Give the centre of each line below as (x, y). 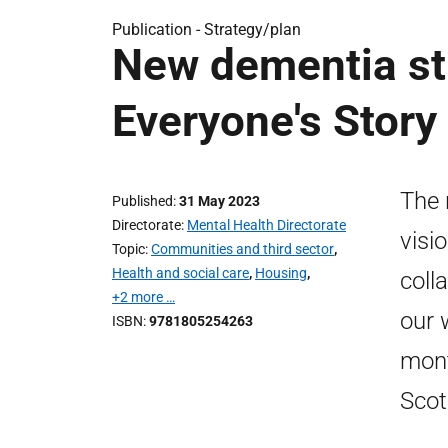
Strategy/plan (252, 29)
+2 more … (143, 297)
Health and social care (180, 273)
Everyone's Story (274, 121)
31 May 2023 (219, 201)
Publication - (158, 29)
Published (142, 201)
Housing (281, 273)
